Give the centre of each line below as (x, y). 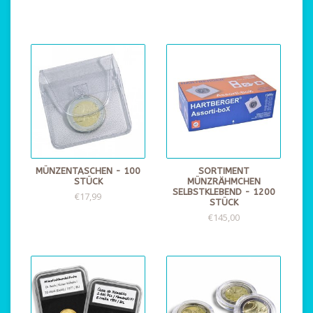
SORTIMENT (224, 171)
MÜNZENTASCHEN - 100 (88, 171)
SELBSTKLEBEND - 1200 (224, 192)
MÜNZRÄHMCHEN (224, 181)
